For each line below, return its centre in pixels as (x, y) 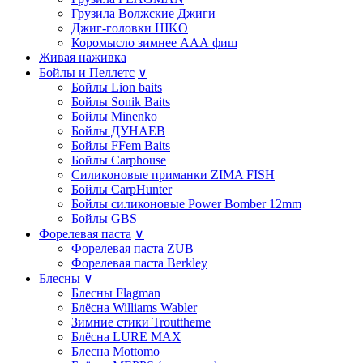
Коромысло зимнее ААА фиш (154, 42)
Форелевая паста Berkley (139, 263)
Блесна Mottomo (115, 351)
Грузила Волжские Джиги (143, 13)
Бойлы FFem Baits (121, 145)
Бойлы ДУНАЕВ (118, 130)
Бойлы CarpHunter (122, 189)
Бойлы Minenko (114, 116)
